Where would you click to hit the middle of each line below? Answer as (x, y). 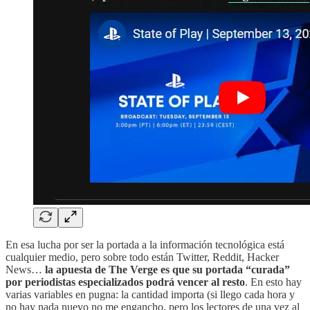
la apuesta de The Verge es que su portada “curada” (167, 269)
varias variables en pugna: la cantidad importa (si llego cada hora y (150, 294)
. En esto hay (273, 282)
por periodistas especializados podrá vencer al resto (125, 282)
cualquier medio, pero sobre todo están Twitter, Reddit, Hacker (142, 257)
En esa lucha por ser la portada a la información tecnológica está (145, 244)
